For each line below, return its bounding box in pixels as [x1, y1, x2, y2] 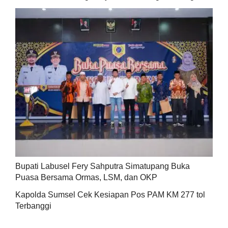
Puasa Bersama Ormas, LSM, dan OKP [15, 173, 157, 182]
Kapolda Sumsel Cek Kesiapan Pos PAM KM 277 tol [15, 190, 205, 199]
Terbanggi [15, 202, 51, 211]
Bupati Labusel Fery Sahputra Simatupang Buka [15, 162, 190, 171]
